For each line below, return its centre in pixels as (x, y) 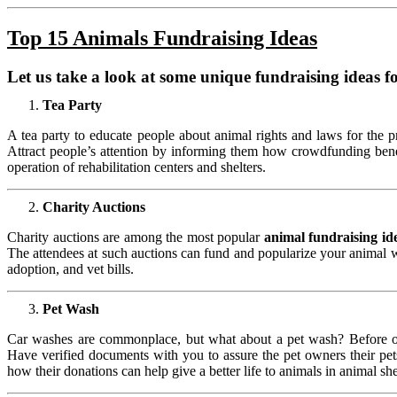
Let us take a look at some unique (131, 76)
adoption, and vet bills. (70, 269)
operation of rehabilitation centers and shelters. (136, 167)
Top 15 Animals (78, 38)
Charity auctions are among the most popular (136, 237)
